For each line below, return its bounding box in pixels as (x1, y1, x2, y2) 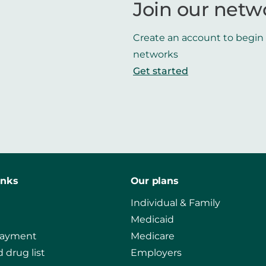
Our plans (130, 175, 179, 187)
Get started (133, 65, 188, 77)
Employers (130, 247, 182, 259)
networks (133, 49, 178, 61)
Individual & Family (130, 197, 220, 209)
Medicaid (130, 214, 174, 226)
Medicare (130, 230, 175, 242)
